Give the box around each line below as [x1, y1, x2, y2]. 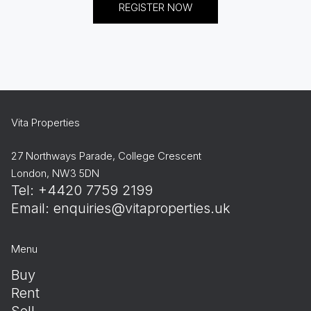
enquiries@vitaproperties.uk [53, 199, 230, 217]
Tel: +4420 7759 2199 [11, 181, 153, 199]
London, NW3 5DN [11, 166, 99, 180]
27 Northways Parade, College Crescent [11, 149, 201, 162]
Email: [11, 199, 53, 217]
